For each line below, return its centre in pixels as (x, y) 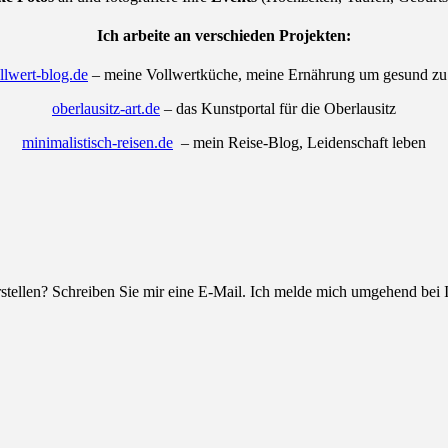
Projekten (312, 36)
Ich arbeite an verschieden (188, 36)
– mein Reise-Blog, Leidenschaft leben (299, 143)
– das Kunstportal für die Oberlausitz (278, 109)
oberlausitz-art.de (106, 109)
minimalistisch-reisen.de (97, 143)
